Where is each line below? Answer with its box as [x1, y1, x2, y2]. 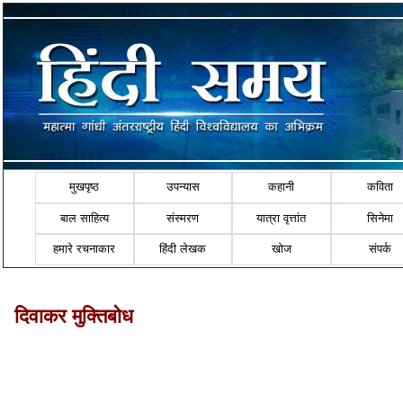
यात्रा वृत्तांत [256, 210, 307, 225]
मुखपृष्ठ [69, 180, 100, 194]
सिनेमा [367, 210, 394, 225]
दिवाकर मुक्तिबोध [14, 304, 133, 327]
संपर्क [369, 242, 392, 256]
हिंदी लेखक [159, 242, 207, 256]
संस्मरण [166, 210, 200, 225]
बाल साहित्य [59, 210, 109, 225]
